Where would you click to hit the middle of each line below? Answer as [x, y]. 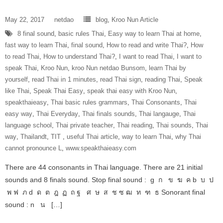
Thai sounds [174, 125]
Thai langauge [159, 113]
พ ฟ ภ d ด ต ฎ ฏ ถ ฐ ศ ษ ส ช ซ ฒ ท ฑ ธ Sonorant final [105, 192]
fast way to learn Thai [36, 45]
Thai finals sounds [109, 113]
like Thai [17, 91]
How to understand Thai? [79, 56]
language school [28, 125]
